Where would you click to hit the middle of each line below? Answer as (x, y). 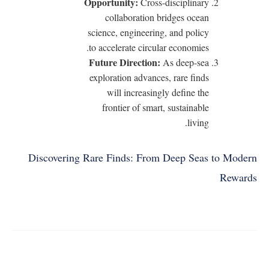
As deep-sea (185, 62)
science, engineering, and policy (148, 32)
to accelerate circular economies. (149, 47)
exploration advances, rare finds (149, 77)
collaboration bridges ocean (157, 17)
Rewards (238, 177)
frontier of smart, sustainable (156, 107)
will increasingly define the (158, 92)
